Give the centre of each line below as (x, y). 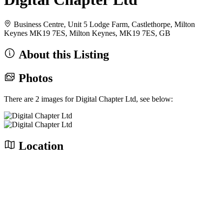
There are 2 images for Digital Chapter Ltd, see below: (88, 99)
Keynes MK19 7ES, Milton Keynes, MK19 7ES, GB (87, 33)
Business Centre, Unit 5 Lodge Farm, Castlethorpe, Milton (104, 24)
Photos (34, 78)
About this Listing (62, 54)
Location (40, 146)
